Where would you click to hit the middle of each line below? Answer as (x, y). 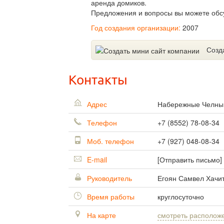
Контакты (98, 80)
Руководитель (109, 178)
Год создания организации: (136, 27)
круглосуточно (181, 197)
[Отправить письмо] (190, 160)
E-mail (96, 160)
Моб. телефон (109, 141)
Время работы (110, 197)
